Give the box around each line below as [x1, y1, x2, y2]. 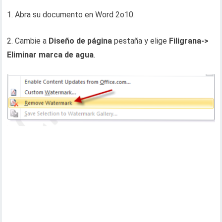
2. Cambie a [7, 36, 49, 46]
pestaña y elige [112, 36, 169, 46]
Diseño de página [49, 36, 112, 46]
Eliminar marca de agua [7, 50, 94, 59]
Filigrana [169, 36, 202, 46]
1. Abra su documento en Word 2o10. [7, 9, 135, 19]
